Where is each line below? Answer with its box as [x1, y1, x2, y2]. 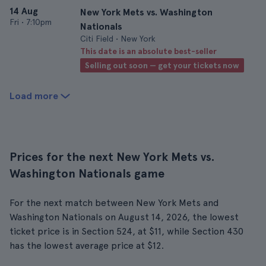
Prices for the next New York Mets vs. [9, 150, 215, 164]
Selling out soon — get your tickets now [85, 61, 239, 70]
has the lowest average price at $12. [9, 240, 164, 251]
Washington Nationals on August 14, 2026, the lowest [9, 211, 239, 223]
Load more [9, 90, 58, 102]
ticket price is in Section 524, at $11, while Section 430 [9, 226, 243, 237]
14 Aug [9, 5, 38, 17]
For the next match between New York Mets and [9, 197, 219, 208]
